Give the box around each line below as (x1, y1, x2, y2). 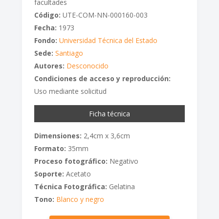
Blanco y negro (56, 195, 104, 204)
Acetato (64, 169, 91, 179)
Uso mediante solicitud (34, 87, 107, 96)
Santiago (55, 48, 83, 58)
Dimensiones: (34, 131, 82, 141)
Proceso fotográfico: (34, 156, 108, 166)
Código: (34, 10, 61, 20)
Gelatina (107, 182, 135, 192)
